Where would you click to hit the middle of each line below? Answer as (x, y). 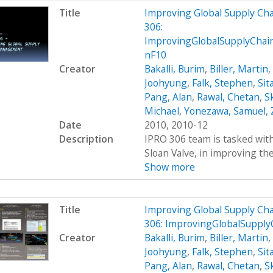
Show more (169, 167)
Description (86, 139)
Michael (161, 111)
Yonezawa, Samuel (225, 111)
